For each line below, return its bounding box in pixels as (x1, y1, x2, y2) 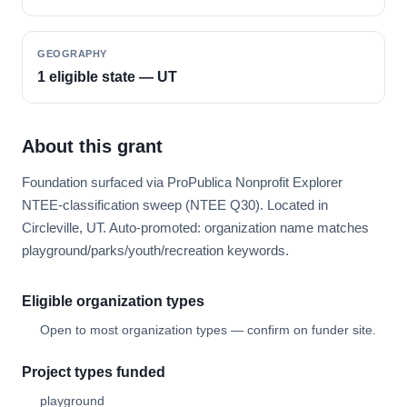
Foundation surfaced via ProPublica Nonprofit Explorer (22, 174, 342, 190)
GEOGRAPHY (37, 48, 107, 59)
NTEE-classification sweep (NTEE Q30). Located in (22, 197, 328, 213)
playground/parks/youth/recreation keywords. (22, 243, 289, 258)
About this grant (22, 136, 163, 156)
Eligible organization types (22, 293, 204, 309)
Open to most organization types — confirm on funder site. (40, 323, 376, 337)
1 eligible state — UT (37, 69, 177, 84)
